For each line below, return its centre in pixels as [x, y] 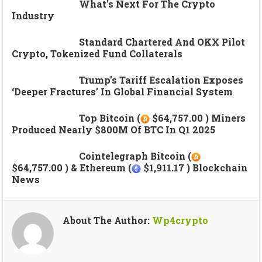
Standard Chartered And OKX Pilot [162, 42]
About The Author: [108, 220]
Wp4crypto [180, 220]
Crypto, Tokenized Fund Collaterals [97, 54]
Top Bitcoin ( [110, 118]
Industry [33, 15]
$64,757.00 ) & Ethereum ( [72, 168]
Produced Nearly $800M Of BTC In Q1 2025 [114, 130]
